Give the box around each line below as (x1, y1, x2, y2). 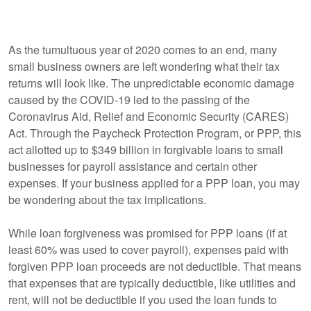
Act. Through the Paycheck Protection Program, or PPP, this (8, 125, 301, 141)
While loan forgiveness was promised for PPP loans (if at (8, 225, 287, 241)
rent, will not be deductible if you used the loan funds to (8, 292, 277, 308)
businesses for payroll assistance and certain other (8, 158, 257, 174)
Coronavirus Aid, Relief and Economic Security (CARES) (8, 108, 289, 124)
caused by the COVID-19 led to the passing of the (8, 92, 250, 108)
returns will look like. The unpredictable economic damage (8, 75, 294, 91)
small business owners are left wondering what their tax (8, 58, 280, 74)
